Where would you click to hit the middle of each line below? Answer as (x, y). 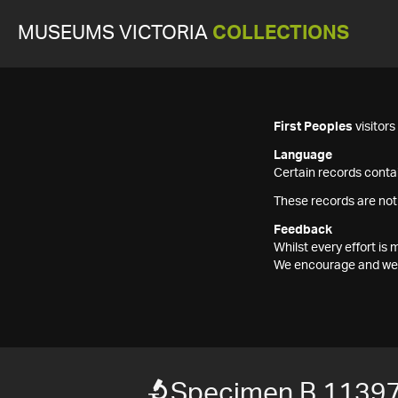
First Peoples (313, 127)
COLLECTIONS (281, 33)
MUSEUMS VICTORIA (115, 33)
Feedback (303, 230)
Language (303, 155)
